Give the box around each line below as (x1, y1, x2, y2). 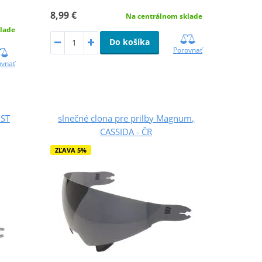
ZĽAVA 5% (54, 145, 87, 154)
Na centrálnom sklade (125, 11, 202, 21)
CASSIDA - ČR (100, 125, 153, 137)
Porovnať (173, 44, 202, 55)
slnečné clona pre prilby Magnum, (58, 112, 195, 124)
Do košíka (109, 36, 150, 47)
